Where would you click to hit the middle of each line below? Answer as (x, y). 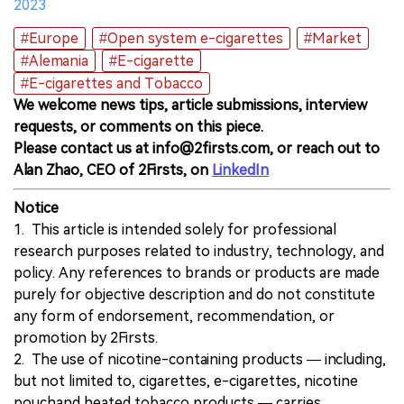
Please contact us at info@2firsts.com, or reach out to (197, 149)
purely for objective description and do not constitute (194, 295)
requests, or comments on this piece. (138, 127)
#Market (333, 39)
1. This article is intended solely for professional (175, 230)
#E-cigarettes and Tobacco (112, 84)
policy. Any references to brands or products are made (197, 273)
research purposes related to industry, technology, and (199, 252)
